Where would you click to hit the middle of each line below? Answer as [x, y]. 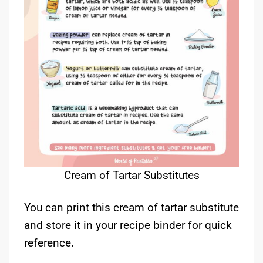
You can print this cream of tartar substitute [131, 208]
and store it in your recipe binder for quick [128, 225]
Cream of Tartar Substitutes [131, 176]
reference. [49, 243]
